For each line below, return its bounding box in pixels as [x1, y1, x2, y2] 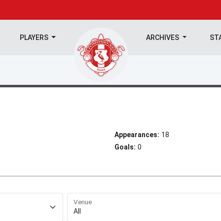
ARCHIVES [146, 34, 181, 41]
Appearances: [114, 131, 159, 139]
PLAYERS [19, 34, 50, 41]
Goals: [114, 143, 136, 151]
